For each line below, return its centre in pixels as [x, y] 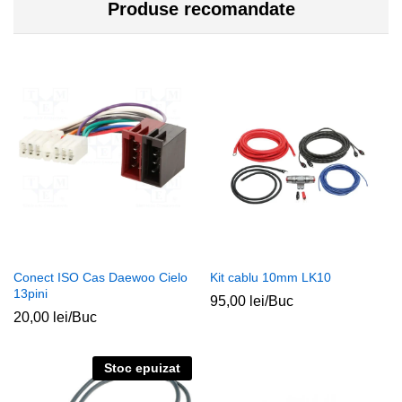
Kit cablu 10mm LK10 [271, 277]
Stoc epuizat [142, 367]
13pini [31, 293]
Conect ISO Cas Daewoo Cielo [100, 277]
